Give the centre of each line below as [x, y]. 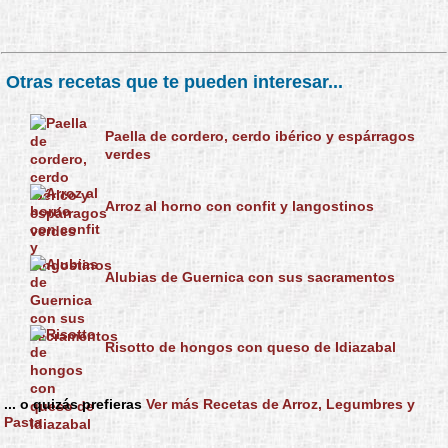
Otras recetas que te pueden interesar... [174, 81]
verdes [128, 154]
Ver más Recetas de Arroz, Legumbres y [280, 403]
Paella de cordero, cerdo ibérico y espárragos [260, 136]
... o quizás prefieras [72, 403]
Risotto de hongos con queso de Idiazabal [251, 346]
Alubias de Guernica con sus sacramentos [250, 276]
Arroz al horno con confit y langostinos [240, 206]
